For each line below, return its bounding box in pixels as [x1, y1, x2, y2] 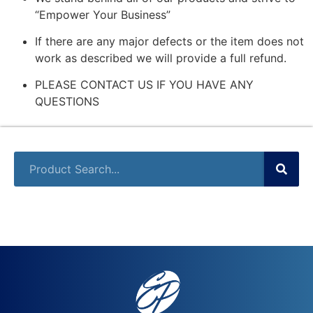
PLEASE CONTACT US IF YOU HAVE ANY [35, 78, 254, 92]
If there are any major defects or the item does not [35, 34, 304, 49]
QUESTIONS [35, 94, 99, 109]
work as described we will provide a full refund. [35, 51, 286, 66]
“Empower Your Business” [35, 7, 170, 22]
